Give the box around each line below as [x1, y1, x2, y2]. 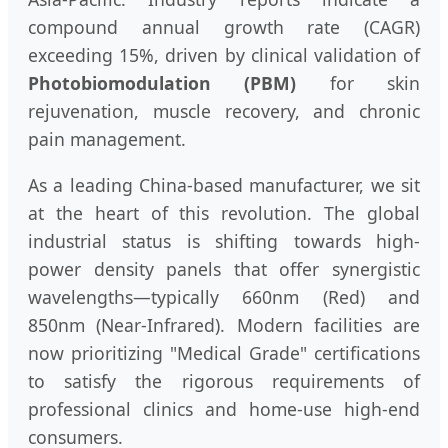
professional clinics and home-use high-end [28, 396, 420, 421]
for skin [296, 71, 421, 96]
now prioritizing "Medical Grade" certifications [28, 340, 420, 365]
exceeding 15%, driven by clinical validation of [28, 43, 420, 68]
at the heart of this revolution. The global [28, 200, 420, 225]
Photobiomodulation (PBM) [28, 71, 297, 96]
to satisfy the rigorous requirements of [28, 368, 420, 393]
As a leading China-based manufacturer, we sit [28, 172, 420, 197]
